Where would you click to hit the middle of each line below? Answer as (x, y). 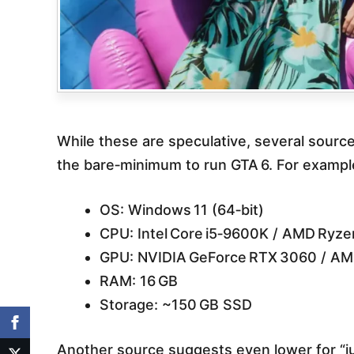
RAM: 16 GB (139, 281)
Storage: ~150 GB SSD (176, 305)
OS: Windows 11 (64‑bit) (182, 210)
